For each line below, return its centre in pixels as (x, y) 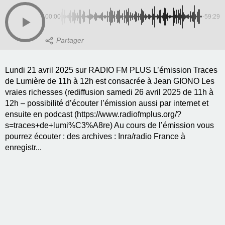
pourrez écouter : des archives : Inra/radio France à (95, 137)
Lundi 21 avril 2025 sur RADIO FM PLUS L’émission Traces (111, 70)
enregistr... (23, 148)
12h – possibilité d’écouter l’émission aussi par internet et (107, 103)
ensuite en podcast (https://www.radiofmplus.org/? (93, 115)
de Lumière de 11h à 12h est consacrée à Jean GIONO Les (110, 81)
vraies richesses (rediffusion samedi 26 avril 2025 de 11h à (109, 92)
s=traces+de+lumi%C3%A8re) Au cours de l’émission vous (109, 126)
